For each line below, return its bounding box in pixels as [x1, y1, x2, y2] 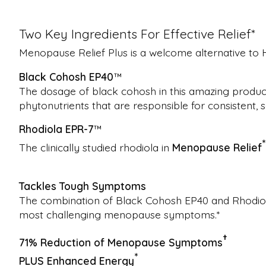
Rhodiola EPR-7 [19, 122, 93, 136]
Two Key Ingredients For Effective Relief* [19, 26, 255, 42]
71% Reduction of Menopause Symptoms [19, 236, 223, 249]
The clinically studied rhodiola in [19, 141, 172, 154]
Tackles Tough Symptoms [19, 179, 146, 192]
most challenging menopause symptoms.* [19, 207, 220, 221]
